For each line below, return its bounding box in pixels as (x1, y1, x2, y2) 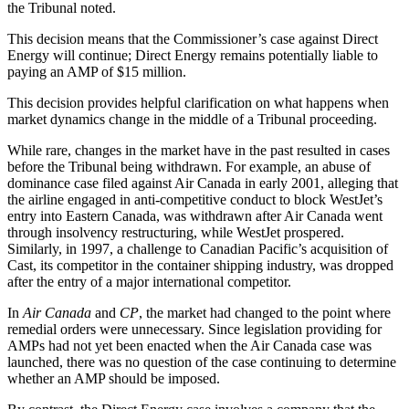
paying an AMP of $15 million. (7, 63, 186, 79)
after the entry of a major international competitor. (7, 273, 291, 289)
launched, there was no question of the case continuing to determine (7, 353, 396, 370)
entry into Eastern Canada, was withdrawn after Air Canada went (7, 207, 383, 224)
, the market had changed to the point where (139, 304, 391, 320)
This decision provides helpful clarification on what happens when (7, 94, 389, 110)
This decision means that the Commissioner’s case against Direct (7, 30, 378, 47)
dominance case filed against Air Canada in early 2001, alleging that (7, 174, 398, 191)
